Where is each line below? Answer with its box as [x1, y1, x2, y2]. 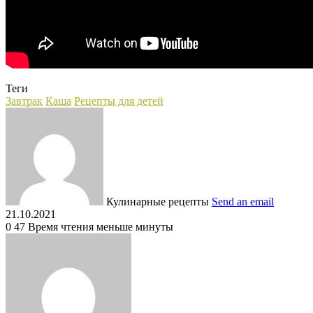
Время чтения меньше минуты [28, 220, 173, 233]
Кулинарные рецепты [106, 195, 209, 208]
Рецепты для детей [74, 94, 163, 107]
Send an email [212, 195, 274, 208]
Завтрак [6, 94, 43, 107]
